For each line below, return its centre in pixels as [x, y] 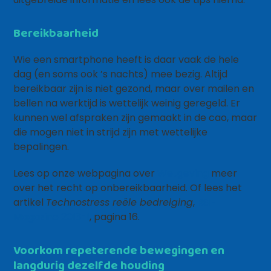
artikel [30, 202]
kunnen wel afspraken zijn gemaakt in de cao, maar [135, 118]
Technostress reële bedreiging [120, 202]
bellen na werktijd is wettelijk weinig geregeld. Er [127, 103]
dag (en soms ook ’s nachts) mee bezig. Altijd [121, 74]
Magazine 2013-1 [52, 217]
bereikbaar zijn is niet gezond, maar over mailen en [134, 89]
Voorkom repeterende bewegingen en [119, 250]
